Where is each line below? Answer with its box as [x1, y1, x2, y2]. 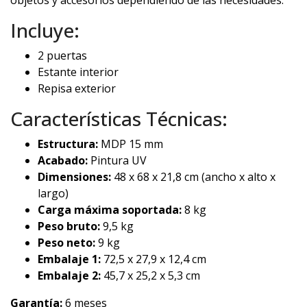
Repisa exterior [38, 81, 116, 97]
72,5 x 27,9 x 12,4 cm [101, 251, 206, 267]
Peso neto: [38, 235, 95, 251]
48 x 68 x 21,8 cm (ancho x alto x [111, 169, 275, 185]
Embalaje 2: [38, 268, 101, 284]
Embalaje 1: [38, 251, 101, 267]
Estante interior [38, 64, 119, 80]
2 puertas [38, 48, 87, 64]
